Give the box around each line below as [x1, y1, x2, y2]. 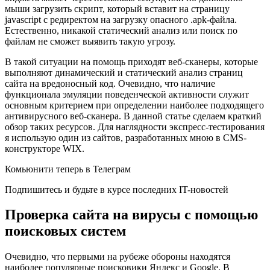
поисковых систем [5, 223, 126, 239]
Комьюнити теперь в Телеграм [5, 163, 131, 174]
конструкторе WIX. [5, 143, 84, 154]
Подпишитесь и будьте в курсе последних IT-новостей [5, 184, 228, 195]
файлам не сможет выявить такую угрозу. [5, 36, 175, 46]
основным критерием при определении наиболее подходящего [5, 99, 264, 110]
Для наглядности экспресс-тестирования [98, 121, 265, 132]
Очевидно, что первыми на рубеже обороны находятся [5, 251, 230, 262]
